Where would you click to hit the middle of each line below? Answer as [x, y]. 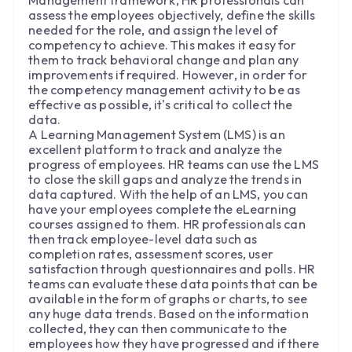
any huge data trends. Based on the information [169, 313]
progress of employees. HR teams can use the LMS [174, 164]
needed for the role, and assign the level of [153, 29]
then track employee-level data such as [143, 238]
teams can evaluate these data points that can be [173, 283]
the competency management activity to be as [165, 89]
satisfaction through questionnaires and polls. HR [172, 268]
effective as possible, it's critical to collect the [161, 104]
